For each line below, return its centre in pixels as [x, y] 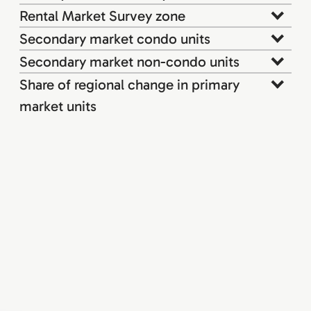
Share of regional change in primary [129, 84]
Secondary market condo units [115, 38]
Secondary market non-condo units [129, 61]
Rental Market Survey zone [102, 15]
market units [58, 106]
